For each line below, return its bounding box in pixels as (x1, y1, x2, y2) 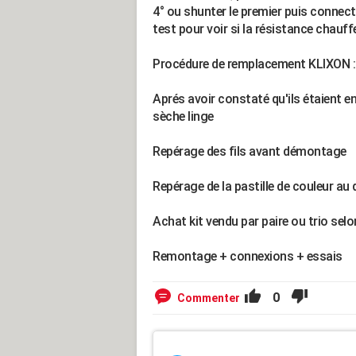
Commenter (177, 292, 240, 304)
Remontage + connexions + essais (153, 249, 342, 264)
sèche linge (153, 109, 214, 124)
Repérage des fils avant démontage (153, 144, 346, 159)
